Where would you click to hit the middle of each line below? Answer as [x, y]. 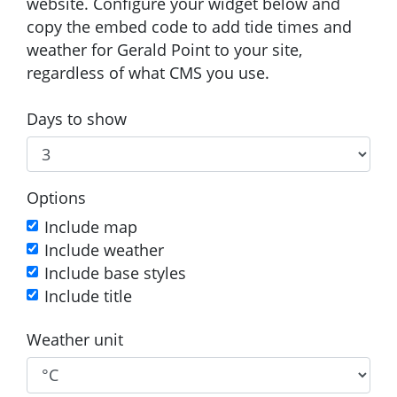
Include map [91, 227]
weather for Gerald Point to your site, [164, 49]
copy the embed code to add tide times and [189, 26]
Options [56, 198]
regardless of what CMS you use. [148, 72]
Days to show [77, 118]
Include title [88, 296]
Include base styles [115, 273]
